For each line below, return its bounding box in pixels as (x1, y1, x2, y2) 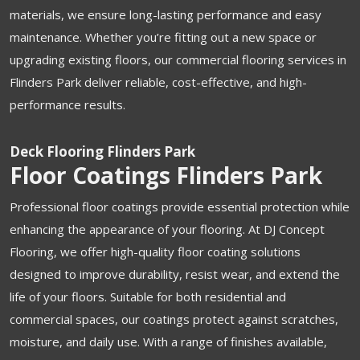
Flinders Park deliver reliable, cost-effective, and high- (10, 73, 307, 90)
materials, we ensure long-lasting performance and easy (10, 6, 321, 22)
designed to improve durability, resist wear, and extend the (10, 265, 340, 282)
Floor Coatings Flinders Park (10, 159, 322, 190)
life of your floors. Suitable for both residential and (10, 288, 286, 305)
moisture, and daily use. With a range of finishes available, (10, 333, 327, 350)
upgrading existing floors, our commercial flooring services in (10, 51, 346, 67)
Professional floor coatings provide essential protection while (10, 198, 350, 215)
